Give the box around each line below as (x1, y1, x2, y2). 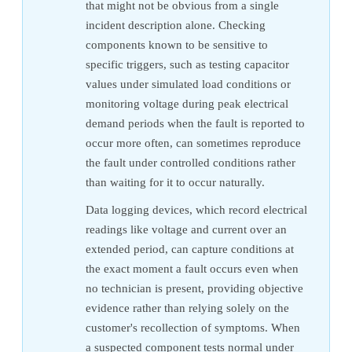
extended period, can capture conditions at (86, 242, 294, 255)
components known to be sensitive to (86, 38, 268, 51)
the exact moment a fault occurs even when (86, 262, 299, 275)
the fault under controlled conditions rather (86, 156, 295, 169)
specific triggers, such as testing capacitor (86, 57, 289, 71)
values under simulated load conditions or (86, 77, 291, 90)
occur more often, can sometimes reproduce (86, 136, 301, 149)
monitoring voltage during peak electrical (86, 97, 288, 110)
